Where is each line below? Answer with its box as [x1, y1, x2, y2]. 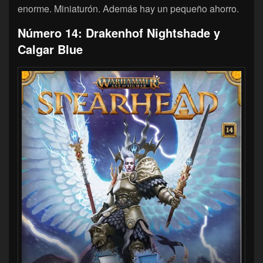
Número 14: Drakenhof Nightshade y [18, 24, 220, 42]
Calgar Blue [18, 41, 83, 58]
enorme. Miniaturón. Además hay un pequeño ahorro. [18, 2, 239, 16]
